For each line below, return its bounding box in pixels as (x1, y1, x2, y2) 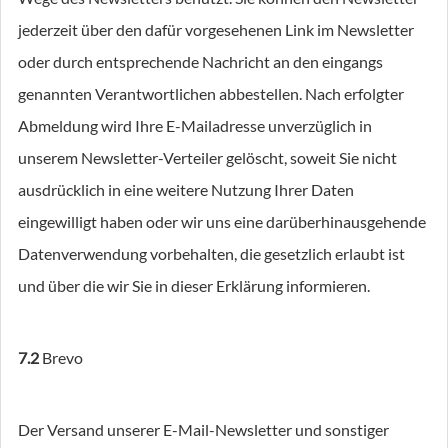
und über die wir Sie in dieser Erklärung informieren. (18, 276, 370, 295)
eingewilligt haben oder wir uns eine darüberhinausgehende (18, 212, 426, 231)
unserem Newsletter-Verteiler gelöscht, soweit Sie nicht (18, 148, 397, 167)
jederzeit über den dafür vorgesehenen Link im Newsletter (18, 20, 414, 39)
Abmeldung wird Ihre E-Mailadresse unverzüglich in (18, 116, 372, 135)
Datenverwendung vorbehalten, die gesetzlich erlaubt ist (18, 244, 405, 263)
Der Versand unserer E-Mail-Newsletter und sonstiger (18, 420, 389, 439)
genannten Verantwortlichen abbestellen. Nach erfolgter (18, 84, 404, 103)
